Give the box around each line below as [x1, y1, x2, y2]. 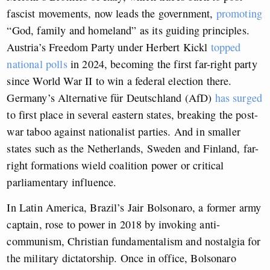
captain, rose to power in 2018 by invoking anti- [7, 217, 221, 232]
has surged [215, 90, 263, 105]
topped [210, 40, 241, 55]
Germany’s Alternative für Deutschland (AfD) [7, 90, 215, 105]
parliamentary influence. [7, 175, 117, 190]
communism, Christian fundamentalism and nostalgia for [7, 234, 260, 249]
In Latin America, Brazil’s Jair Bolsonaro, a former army [7, 200, 262, 215]
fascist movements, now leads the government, [7, 6, 216, 21]
